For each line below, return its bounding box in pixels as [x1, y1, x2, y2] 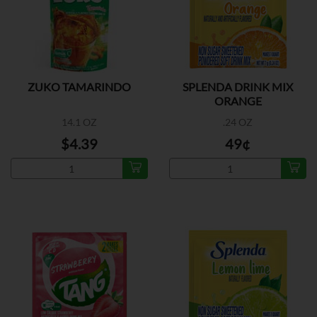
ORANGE [214, 94, 262, 108]
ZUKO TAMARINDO [28, 80, 131, 93]
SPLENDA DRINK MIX [183, 80, 293, 93]
